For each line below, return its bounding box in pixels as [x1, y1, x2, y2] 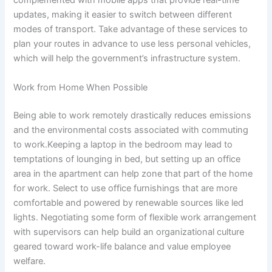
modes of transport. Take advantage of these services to [13, 24, 248, 35]
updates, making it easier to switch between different [13, 9, 233, 21]
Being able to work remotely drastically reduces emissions [13, 109, 252, 121]
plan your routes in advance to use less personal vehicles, [13, 38, 251, 50]
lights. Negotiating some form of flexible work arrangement [13, 211, 257, 223]
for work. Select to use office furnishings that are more [13, 182, 238, 194]
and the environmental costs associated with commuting [13, 124, 249, 135]
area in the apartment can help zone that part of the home [13, 168, 253, 179]
